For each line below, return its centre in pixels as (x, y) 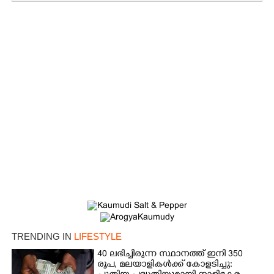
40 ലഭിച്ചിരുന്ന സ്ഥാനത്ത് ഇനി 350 (170, 254)
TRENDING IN (43, 236)
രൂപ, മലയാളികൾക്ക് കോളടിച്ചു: (165, 265)
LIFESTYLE (98, 236)
